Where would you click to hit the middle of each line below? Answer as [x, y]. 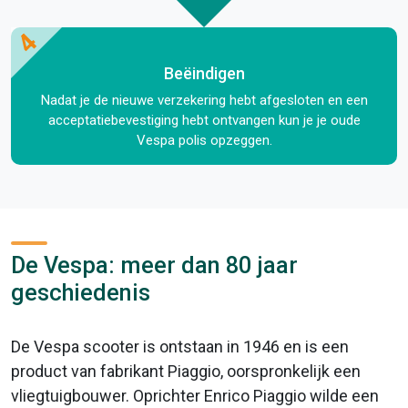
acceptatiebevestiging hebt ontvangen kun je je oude [204, 120]
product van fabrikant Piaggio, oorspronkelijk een [186, 371]
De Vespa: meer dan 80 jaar [154, 265]
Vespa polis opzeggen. [204, 140]
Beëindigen [204, 73]
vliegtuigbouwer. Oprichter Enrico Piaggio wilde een [195, 395]
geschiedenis [81, 292]
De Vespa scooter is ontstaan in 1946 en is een [180, 346]
